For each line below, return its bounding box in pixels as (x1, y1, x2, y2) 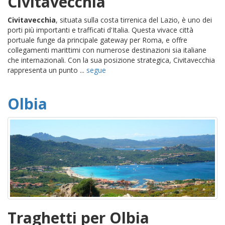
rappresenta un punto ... (8, 65, 86, 75)
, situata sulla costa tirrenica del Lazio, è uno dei (56, 15, 212, 25)
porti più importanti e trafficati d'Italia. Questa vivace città (8, 25, 193, 35)
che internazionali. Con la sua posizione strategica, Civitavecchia (8, 55, 215, 65)
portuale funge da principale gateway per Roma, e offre (8, 35, 187, 45)
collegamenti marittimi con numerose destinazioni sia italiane (8, 45, 206, 55)
